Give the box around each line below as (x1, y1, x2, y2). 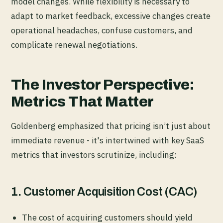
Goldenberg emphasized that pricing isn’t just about (11, 120, 211, 132)
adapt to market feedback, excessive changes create (11, 10, 211, 22)
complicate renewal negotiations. (11, 39, 137, 51)
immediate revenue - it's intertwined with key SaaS (11, 135, 204, 146)
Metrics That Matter (11, 94, 154, 110)
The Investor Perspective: (11, 77, 194, 93)
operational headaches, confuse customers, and (11, 25, 193, 36)
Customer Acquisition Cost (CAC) (23, 186, 198, 199)
